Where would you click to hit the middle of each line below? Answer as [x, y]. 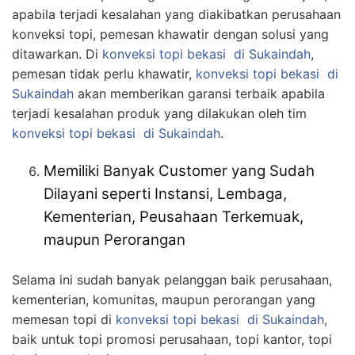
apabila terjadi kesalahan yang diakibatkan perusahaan [176, 14]
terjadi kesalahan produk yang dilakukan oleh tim [159, 113]
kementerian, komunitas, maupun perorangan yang [164, 299]
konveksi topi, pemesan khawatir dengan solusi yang [170, 34]
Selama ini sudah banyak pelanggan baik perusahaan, [172, 279]
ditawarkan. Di [57, 53]
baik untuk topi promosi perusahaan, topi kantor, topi [172, 339]
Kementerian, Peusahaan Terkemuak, [174, 216]
